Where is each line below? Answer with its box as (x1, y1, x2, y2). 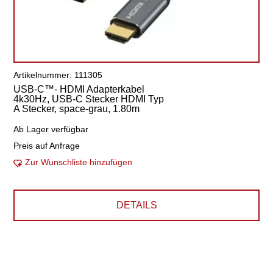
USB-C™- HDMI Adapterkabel (13, 84, 145, 94)
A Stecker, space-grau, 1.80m (13, 104, 140, 114)
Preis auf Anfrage (13, 141, 80, 151)
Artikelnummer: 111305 (13, 70, 103, 80)
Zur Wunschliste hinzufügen (25, 157, 133, 167)
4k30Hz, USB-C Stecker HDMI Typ (13, 94, 165, 104)
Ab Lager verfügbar (13, 124, 89, 134)
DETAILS (116, 200, 157, 210)
